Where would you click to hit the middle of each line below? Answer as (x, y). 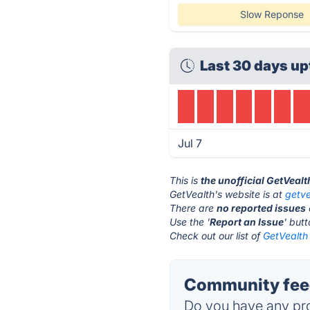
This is (185, 180)
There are (193, 208)
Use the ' (190, 222)
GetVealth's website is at (228, 194)
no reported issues (262, 208)
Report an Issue (247, 222)
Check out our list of (217, 236)
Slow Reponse (272, 14)
